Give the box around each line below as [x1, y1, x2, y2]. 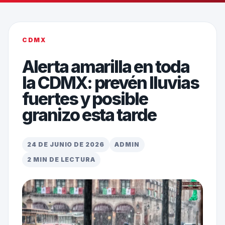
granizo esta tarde [22, 104, 157, 126]
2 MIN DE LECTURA [27, 156, 96, 164]
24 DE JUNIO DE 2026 [27, 141, 105, 149]
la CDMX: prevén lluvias [22, 72, 199, 93]
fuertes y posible [22, 88, 148, 109]
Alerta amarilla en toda [22, 56, 189, 77]
